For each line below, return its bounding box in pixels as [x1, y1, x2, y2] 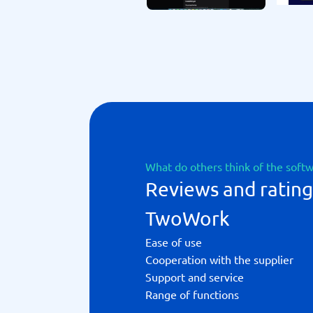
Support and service [145, 270, 244, 284]
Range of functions [145, 287, 239, 301]
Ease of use [145, 235, 202, 249]
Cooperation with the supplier [145, 252, 293, 266]
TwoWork [145, 207, 230, 230]
